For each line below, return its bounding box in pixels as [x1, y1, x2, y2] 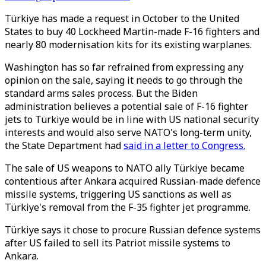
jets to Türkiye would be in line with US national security [5, 113, 259, 126]
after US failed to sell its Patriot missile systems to [5, 236, 230, 249]
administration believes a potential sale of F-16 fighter [5, 100, 248, 113]
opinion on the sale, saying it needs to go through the [5, 74, 243, 87]
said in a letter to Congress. [123, 139, 245, 152]
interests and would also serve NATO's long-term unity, [5, 126, 252, 139]
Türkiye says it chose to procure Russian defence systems [5, 223, 261, 236]
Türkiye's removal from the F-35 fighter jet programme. [5, 201, 251, 214]
